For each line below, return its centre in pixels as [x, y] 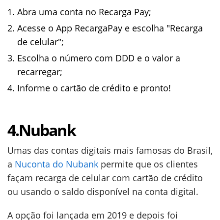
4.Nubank [41, 130]
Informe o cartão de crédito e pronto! [94, 88]
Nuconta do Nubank [56, 164]
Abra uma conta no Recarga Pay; [84, 12]
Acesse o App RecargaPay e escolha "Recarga [110, 28]
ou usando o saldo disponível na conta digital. [103, 192]
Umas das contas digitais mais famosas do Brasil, [110, 151]
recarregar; [40, 72]
